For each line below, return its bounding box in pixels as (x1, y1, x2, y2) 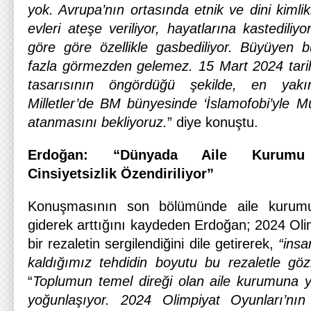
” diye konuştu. (167, 115, 258, 130)
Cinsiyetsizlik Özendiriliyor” (28, 166, 214, 181)
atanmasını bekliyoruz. (28, 115, 167, 130)
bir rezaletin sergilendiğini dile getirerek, (28, 236, 274, 251)
